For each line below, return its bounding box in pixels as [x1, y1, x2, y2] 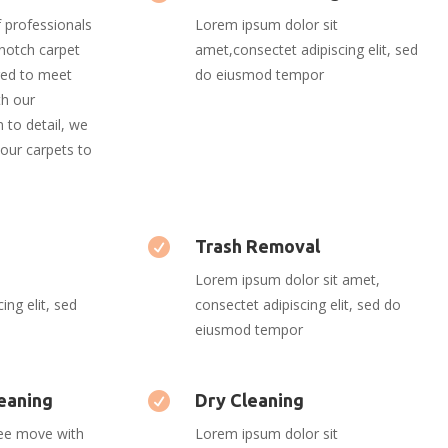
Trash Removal [194, 235, 320, 256]
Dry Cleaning [194, 389, 304, 410]
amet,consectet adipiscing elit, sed [194, 40, 418, 60]
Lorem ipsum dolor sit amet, [194, 269, 380, 289]
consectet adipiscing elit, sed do [194, 294, 401, 314]
